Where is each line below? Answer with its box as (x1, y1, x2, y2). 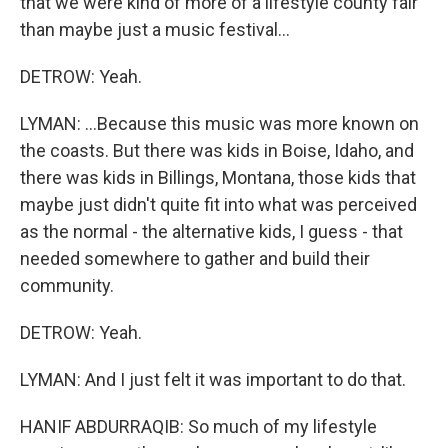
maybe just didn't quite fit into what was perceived (20, 194, 417, 215)
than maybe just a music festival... (20, 19, 290, 40)
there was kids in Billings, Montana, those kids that (20, 167, 416, 188)
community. (20, 275, 114, 296)
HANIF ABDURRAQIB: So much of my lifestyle (20, 416, 377, 437)
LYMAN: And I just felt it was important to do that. (20, 369, 406, 390)
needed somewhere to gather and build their (20, 248, 370, 269)
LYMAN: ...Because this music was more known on (20, 113, 419, 134)
